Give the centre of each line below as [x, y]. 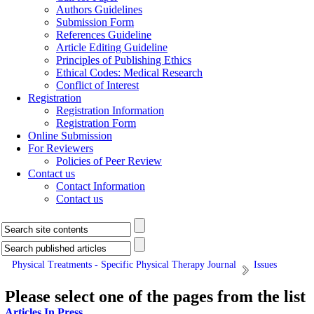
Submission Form [95, 22]
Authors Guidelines [99, 9]
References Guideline [104, 35]
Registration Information [110, 110]
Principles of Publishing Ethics [124, 60]
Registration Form [96, 123]
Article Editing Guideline [112, 47]
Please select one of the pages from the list [155, 296]
